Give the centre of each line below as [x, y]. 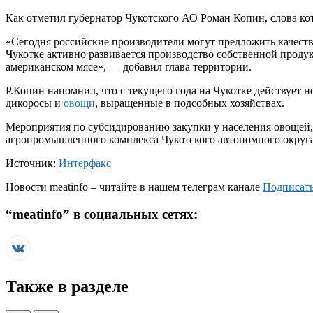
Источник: [31, 163]
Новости [28, 187]
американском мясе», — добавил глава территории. [129, 67]
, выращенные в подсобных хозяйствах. [190, 103]
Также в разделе [67, 286]
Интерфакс [85, 163]
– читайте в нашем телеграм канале [175, 187]
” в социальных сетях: [130, 214]
